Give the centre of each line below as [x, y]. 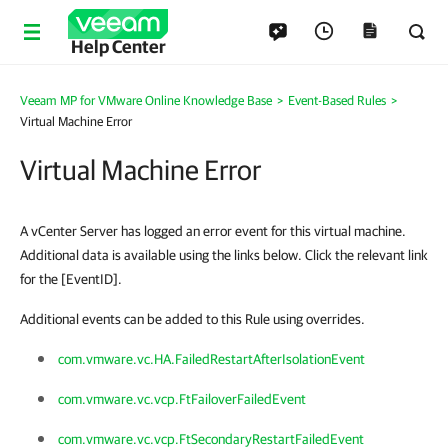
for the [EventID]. [71, 279]
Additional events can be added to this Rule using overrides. [192, 319]
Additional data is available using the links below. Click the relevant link [224, 255]
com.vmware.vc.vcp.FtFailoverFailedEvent [182, 399]
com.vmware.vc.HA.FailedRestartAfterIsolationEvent [211, 359]
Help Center [118, 46]
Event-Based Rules [337, 100]
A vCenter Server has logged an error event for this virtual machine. [213, 231]
